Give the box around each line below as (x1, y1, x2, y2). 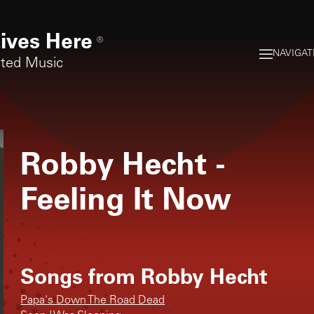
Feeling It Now (20, 177, 232, 217)
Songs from (20, 261, 142, 289)
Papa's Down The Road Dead (20, 294, 165, 306)
